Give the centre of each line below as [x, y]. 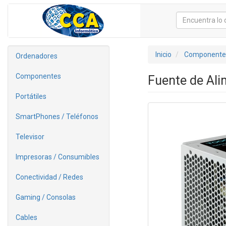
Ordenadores [37, 56]
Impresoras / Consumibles [58, 157]
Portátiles [31, 96]
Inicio [163, 54]
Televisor [30, 137]
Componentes [38, 76]
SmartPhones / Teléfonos [57, 117]
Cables [26, 217]
